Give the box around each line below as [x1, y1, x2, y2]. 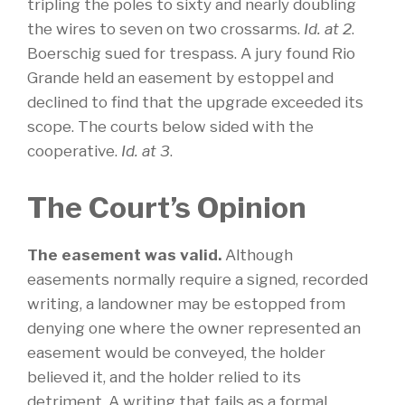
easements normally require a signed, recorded [27, 270, 368, 288]
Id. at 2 [304, 20, 352, 38]
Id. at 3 [121, 142, 170, 160]
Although [221, 246, 293, 264]
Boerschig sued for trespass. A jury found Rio [27, 44, 355, 62]
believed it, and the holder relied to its [27, 368, 301, 386]
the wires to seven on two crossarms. [27, 20, 304, 38]
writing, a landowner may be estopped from [27, 295, 345, 313]
